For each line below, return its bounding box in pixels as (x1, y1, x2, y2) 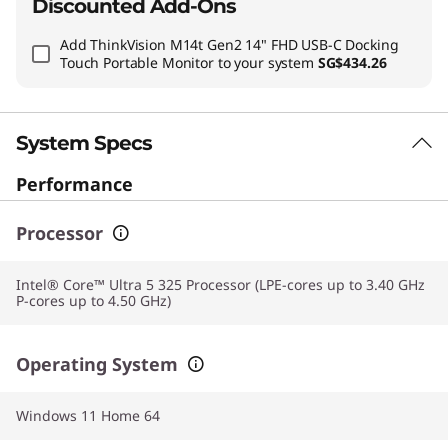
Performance (16, 171, 133, 196)
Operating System (16, 351, 178, 376)
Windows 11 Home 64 (16, 405, 160, 425)
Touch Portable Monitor (60, 52, 214, 72)
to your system (213, 52, 318, 72)
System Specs (16, 130, 152, 155)
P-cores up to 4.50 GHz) (16, 290, 171, 310)
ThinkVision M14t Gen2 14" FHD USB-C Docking (90, 34, 399, 54)
